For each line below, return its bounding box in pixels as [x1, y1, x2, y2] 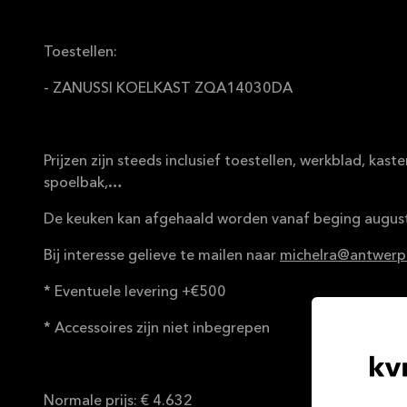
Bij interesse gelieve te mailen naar [44, 249, 280, 263]
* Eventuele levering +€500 [44, 285, 226, 300]
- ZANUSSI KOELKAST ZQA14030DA [44, 82, 293, 96]
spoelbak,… [44, 176, 123, 191]
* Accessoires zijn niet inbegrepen [44, 322, 270, 336]
